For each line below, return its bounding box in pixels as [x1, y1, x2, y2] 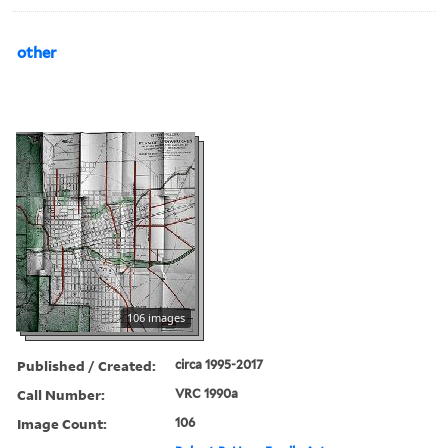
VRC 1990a [175, 385, 239, 401]
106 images [127, 309, 185, 325]
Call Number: [17, 384, 105, 404]
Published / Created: [17, 355, 156, 375]
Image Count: [17, 413, 107, 433]
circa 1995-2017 [175, 356, 264, 372]
